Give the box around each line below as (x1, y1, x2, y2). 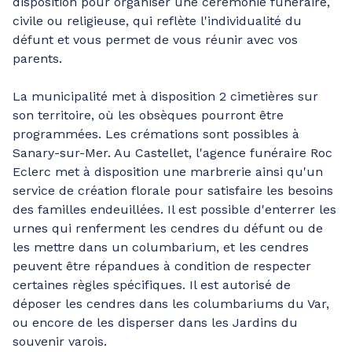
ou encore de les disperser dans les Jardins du (13, 315, 298, 330)
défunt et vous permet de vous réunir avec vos (13, 32, 298, 47)
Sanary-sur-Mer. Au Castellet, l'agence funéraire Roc (13, 145, 332, 160)
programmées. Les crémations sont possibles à (13, 126, 299, 141)
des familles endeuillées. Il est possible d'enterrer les (13, 202, 336, 217)
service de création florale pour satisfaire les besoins (13, 183, 333, 198)
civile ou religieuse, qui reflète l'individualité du (13, 13, 302, 28)
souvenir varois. (13, 334, 107, 349)
